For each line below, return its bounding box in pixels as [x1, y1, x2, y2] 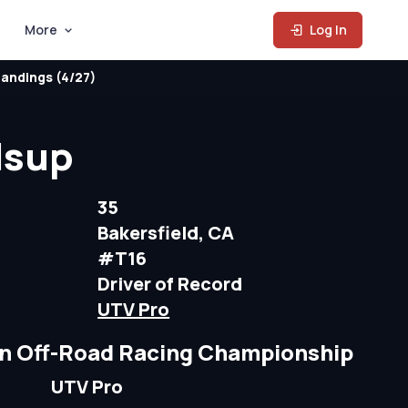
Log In [307, 21, 348, 38]
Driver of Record [97, 271, 243, 296]
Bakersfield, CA [97, 220, 235, 245]
